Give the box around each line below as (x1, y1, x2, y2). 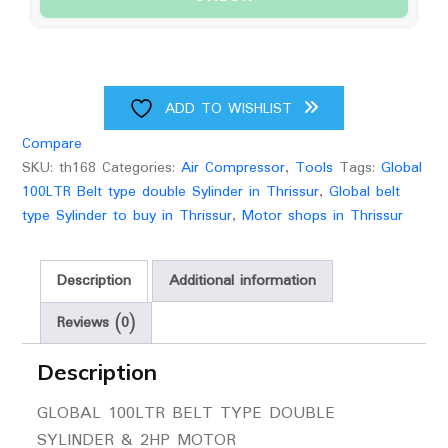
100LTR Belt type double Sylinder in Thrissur (21, 179, 319, 204)
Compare (21, 131, 82, 156)
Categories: (101, 155, 181, 180)
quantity (20, 46, 73, 71)
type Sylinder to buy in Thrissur (21, 203, 232, 228)
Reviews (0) (56, 310, 135, 335)
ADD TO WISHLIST (164, 96, 292, 121)
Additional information (168, 268, 316, 293)
